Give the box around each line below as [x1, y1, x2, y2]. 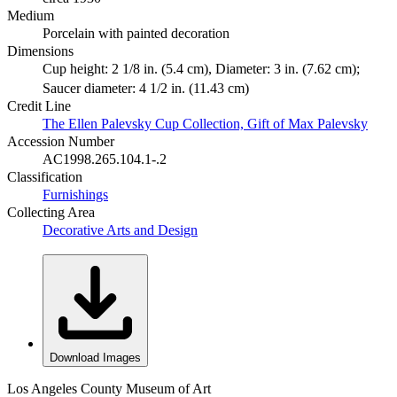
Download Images [50, 351, 141, 365]
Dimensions [7, 43, 74, 59]
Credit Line [7, 98, 71, 114]
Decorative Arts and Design [43, 222, 198, 238]
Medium [7, 8, 54, 24]
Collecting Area [7, 205, 95, 221]
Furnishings [43, 187, 108, 203]
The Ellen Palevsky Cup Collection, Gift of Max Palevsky [43, 116, 368, 132]
